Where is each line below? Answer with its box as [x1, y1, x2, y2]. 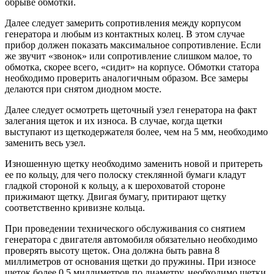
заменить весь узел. [5, 138, 86, 149]
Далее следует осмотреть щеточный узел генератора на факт [5, 105, 257, 116]
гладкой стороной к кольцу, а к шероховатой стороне [5, 180, 225, 191]
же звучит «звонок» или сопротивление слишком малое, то [5, 51, 252, 62]
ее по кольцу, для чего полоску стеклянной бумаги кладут [5, 169, 246, 180]
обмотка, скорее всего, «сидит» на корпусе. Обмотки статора [5, 62, 259, 73]
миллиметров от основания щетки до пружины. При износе [5, 256, 256, 267]
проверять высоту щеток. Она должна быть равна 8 [5, 245, 220, 256]
